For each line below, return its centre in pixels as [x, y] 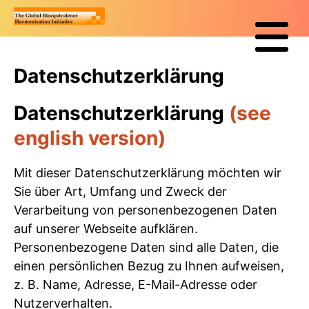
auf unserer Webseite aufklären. [106, 229]
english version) [90, 138]
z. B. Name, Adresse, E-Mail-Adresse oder [136, 285]
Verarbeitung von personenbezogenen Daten [146, 210]
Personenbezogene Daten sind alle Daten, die [146, 248]
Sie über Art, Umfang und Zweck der [120, 192]
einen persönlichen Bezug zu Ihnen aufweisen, [149, 266]
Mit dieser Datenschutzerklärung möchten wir [148, 173]
